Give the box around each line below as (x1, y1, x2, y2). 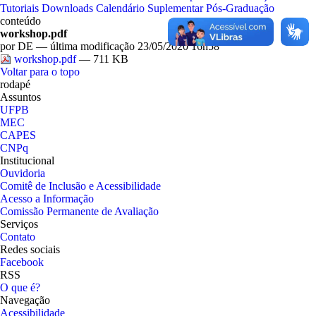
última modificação (50, 40, 135, 52)
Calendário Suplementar (96, 2, 203, 14)
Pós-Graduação (206, 2, 274, 14)
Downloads (42, 2, 93, 14)
